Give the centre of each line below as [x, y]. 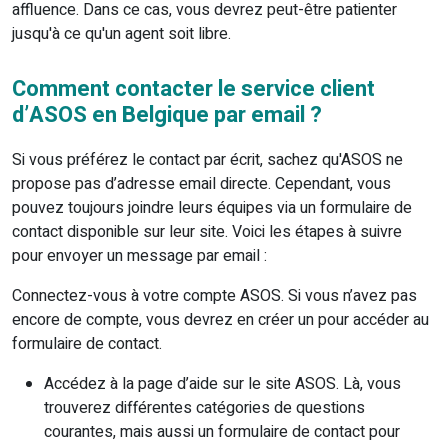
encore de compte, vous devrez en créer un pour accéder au [220, 320]
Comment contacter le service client [193, 89]
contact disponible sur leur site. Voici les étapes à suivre [207, 232]
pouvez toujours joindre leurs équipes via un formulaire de [212, 208]
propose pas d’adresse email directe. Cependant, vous [201, 184]
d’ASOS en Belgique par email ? [167, 115]
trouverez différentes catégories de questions [204, 408]
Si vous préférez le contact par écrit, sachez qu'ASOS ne [207, 160]
